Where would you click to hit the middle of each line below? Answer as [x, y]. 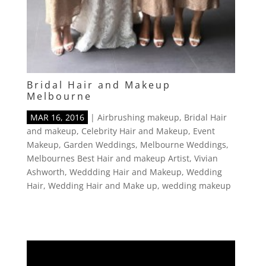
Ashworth [45, 172]
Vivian [206, 159]
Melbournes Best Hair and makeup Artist [108, 159]
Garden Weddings [99, 145]
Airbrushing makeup [138, 118]
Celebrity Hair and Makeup [134, 131]
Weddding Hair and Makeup [125, 172]
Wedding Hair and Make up [102, 186]
